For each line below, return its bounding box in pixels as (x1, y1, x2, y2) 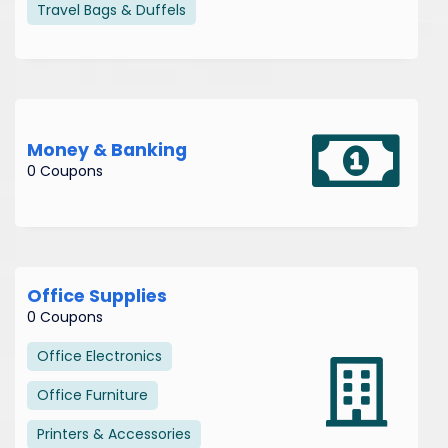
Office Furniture (37, 384, 148, 405)
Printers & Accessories (37, 423, 191, 444)
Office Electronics (37, 345, 162, 366)
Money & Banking (27, 137, 187, 162)
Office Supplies (27, 283, 167, 308)
